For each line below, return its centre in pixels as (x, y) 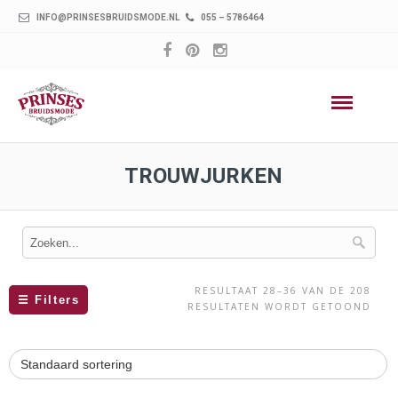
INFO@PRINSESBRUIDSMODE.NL (107, 17)
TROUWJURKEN (203, 176)
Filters (55, 300)
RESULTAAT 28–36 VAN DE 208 (283, 291)
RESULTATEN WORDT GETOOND (279, 306)
